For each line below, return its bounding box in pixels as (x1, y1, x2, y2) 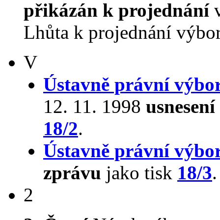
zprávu (43, 162, 101, 183)
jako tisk (101, 162, 177, 183)
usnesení (146, 96, 215, 117)
